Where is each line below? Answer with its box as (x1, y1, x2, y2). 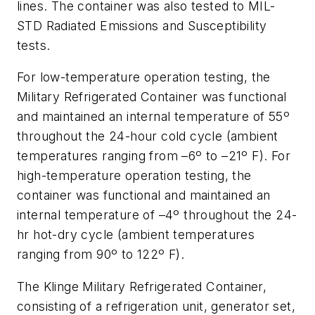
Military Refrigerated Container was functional (17, 89, 287, 105)
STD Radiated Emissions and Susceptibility (17, 18, 267, 33)
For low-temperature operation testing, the (17, 70, 271, 85)
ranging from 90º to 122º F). (17, 247, 185, 262)
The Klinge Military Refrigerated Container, (17, 278, 267, 294)
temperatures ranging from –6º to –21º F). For (17, 148, 290, 164)
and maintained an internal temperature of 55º (17, 109, 290, 124)
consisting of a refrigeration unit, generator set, (17, 298, 295, 314)
